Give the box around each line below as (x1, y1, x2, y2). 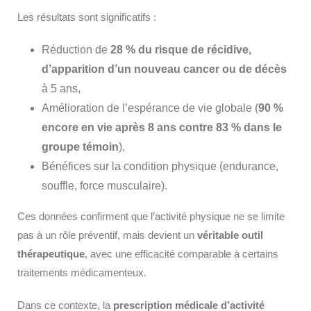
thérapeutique (17, 248, 85, 260)
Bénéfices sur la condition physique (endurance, (42, 160, 278, 172)
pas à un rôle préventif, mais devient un (17, 229, 197, 241)
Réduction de (42, 44, 110, 56)
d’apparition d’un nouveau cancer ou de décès (42, 63, 287, 75)
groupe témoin (42, 141, 119, 153)
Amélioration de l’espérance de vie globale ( (42, 102, 258, 114)
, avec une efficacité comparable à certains (85, 248, 278, 260)
